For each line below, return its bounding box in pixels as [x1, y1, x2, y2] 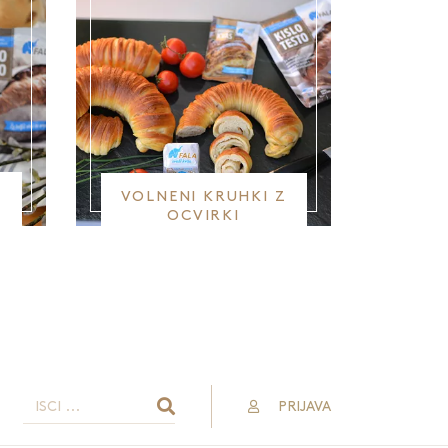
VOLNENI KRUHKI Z [120, 190, 287, 204]
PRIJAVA [273, 399, 331, 413]
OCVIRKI [167, 209, 240, 223]
